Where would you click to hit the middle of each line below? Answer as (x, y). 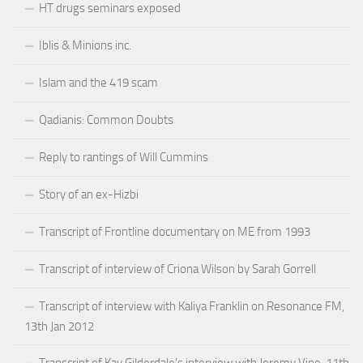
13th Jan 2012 (59, 326)
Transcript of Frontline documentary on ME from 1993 (175, 231)
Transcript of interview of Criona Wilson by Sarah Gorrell (177, 269)
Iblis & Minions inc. (85, 45)
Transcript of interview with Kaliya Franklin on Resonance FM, (192, 306)
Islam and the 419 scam (98, 82)
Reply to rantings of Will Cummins (124, 157)
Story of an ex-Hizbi (89, 194)
